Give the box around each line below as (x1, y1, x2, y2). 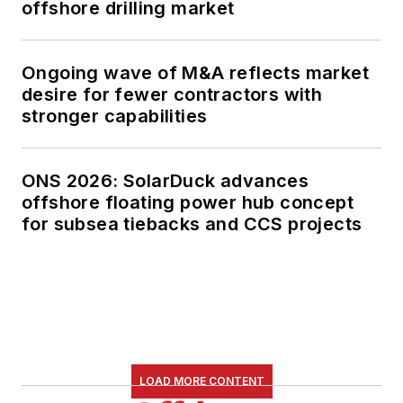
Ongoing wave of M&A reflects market (22, 61, 369, 84)
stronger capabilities (22, 104, 208, 127)
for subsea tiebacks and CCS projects (22, 212, 363, 235)
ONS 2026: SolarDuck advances (22, 169, 309, 192)
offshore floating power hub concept (22, 191, 354, 213)
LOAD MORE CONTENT (139, 373, 264, 388)
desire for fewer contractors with (22, 83, 323, 105)
